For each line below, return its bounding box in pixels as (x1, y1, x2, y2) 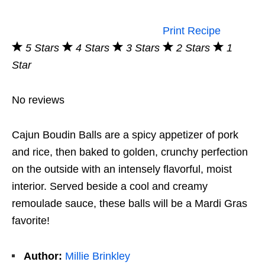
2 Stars (176, 42, 213, 54)
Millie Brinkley (65, 250, 130, 263)
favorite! (12, 215, 50, 227)
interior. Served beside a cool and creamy (12, 180, 208, 193)
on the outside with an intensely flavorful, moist (12, 163, 232, 176)
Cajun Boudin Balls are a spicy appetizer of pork (12, 129, 238, 141)
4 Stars (76, 42, 112, 54)
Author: (24, 250, 62, 263)
